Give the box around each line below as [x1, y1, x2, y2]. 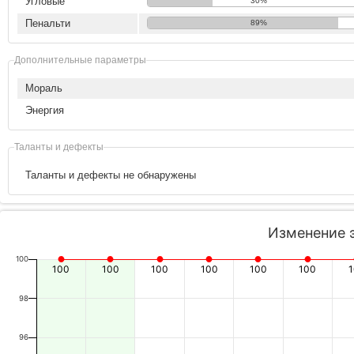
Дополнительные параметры [14, 55, 146, 65]
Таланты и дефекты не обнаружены [25, 169, 196, 181]
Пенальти [25, 17, 70, 29]
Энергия [25, 104, 64, 116]
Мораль [25, 82, 62, 94]
